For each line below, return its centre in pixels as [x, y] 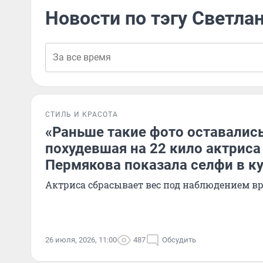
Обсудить [179, 240]
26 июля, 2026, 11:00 [81, 240]
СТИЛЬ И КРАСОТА [82, 114]
